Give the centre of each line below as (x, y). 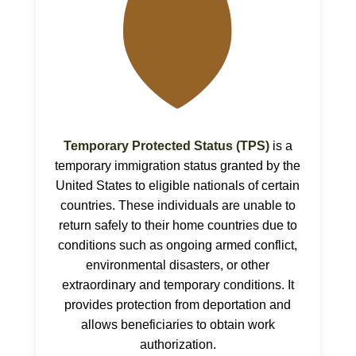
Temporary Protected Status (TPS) (166, 145)
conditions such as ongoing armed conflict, (178, 245)
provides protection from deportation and (178, 304)
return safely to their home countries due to (178, 225)
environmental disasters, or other (178, 265)
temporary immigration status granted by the (178, 165)
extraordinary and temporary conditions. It (178, 284)
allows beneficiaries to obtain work (178, 324)
